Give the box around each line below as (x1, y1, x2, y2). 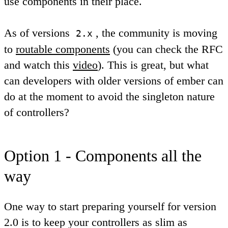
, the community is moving (96, 26, 217, 39)
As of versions (4, 26, 73, 39)
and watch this (4, 58, 73, 71)
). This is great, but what (98, 58, 209, 71)
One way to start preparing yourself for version (4, 199, 216, 213)
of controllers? (4, 105, 69, 119)
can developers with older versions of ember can (4, 74, 223, 87)
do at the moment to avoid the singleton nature (4, 90, 215, 103)
